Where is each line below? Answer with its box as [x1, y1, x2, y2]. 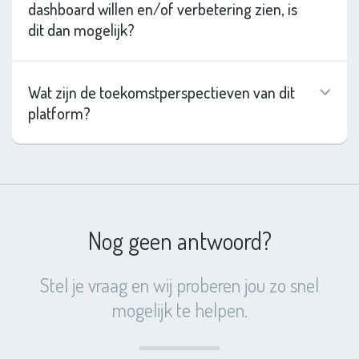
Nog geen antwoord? [87, 224, 272, 256]
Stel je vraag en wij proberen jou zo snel [40, 272, 319, 297]
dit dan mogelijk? [28, 18, 135, 40]
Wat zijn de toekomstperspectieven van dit [28, 81, 295, 103]
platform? [28, 102, 91, 123]
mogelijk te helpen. [111, 296, 248, 322]
